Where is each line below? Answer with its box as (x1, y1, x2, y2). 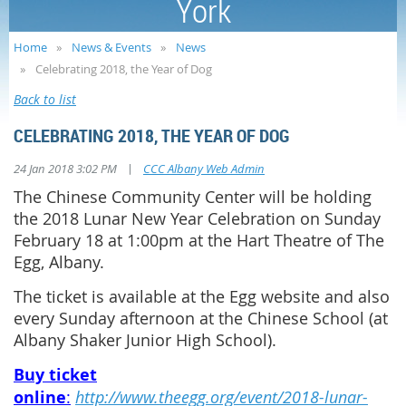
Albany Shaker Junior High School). (14, 329, 281, 352)
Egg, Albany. (14, 251, 109, 274)
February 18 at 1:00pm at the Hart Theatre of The (14, 229, 384, 252)
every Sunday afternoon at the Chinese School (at (14, 307, 388, 330)
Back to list (14, 91, 76, 109)
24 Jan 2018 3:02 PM (14, 160, 117, 178)
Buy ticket (14, 363, 97, 387)
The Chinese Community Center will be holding (14, 186, 372, 208)
